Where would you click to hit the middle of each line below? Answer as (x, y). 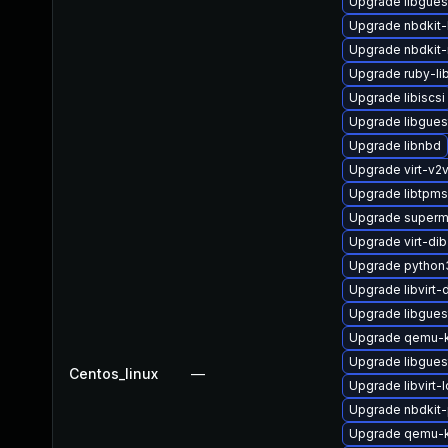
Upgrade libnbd (395, 145)
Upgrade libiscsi (397, 97)
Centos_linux (113, 373)
